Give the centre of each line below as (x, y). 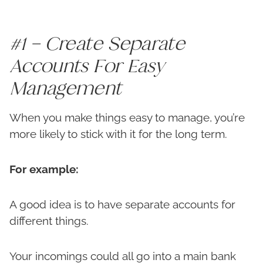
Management (66, 88)
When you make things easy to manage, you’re (127, 118)
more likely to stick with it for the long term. (118, 134)
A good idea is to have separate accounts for (122, 205)
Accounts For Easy (86, 65)
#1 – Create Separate (97, 43)
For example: (44, 169)
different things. (49, 221)
